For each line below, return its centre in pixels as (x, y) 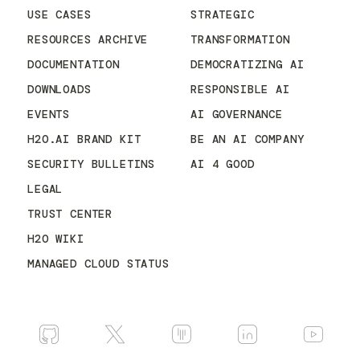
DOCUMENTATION (74, 64)
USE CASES (59, 14)
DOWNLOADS (59, 89)
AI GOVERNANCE (237, 114)
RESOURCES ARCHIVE (88, 39)
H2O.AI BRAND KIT (84, 139)
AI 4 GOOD (223, 164)
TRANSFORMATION (240, 39)
